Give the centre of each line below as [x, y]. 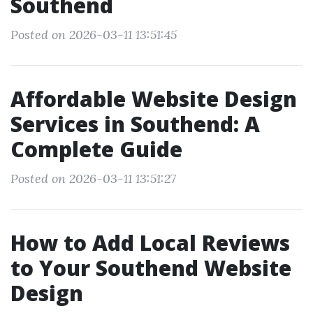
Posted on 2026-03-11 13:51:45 [94, 35]
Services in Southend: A [135, 124]
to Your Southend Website [151, 268]
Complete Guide [96, 149]
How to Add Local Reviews [150, 243]
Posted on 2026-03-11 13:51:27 [93, 179]
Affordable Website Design [154, 99]
